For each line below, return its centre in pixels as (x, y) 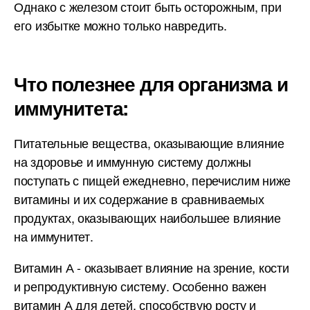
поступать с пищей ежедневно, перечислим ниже (153, 180)
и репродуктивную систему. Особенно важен (140, 286)
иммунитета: (71, 108)
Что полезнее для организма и (151, 83)
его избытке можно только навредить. (120, 25)
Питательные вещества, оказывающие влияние (149, 143)
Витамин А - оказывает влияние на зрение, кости (152, 267)
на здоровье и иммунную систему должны (133, 161)
